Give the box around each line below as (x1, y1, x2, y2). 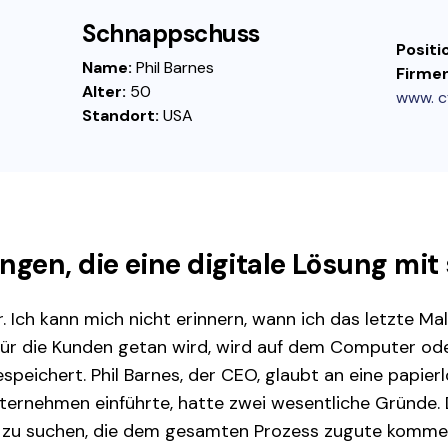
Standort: (81, 104, 163, 126)
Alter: (81, 80, 130, 102)
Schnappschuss (81, 17, 260, 49)
